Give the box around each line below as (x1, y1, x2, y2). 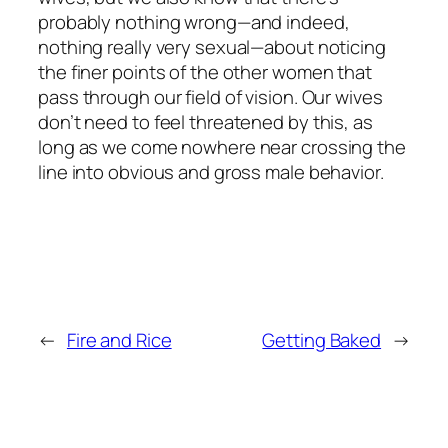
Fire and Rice (66, 326, 172, 353)
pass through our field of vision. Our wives (38, 83, 383, 110)
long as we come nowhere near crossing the (38, 133, 406, 160)
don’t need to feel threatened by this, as (38, 108, 373, 135)
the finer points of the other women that (38, 58, 372, 85)
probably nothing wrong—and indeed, (38, 8, 350, 35)
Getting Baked (262, 326, 382, 353)
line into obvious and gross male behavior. (38, 158, 384, 185)
